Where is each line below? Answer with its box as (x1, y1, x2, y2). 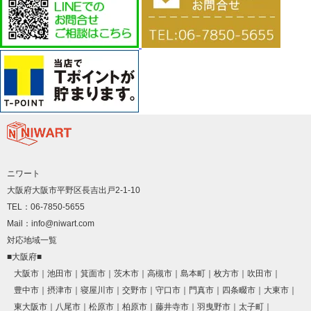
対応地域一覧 (7, 235, 57, 245)
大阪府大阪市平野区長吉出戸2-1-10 (7, 185, 140, 195)
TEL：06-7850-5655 (7, 201, 85, 212)
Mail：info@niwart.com (7, 218, 94, 228)
